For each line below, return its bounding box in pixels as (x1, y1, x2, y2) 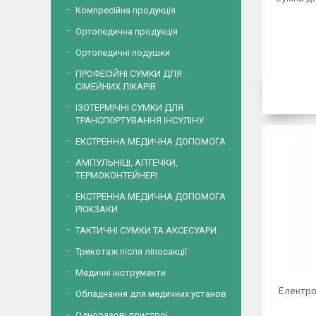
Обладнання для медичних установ (75, 288, 226, 299)
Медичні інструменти (75, 267, 166, 278)
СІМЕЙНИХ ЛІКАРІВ (75, 81, 156, 92)
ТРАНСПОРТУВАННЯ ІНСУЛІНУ (75, 115, 204, 126)
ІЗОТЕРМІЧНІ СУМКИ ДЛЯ (75, 102, 183, 113)
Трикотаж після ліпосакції (75, 246, 187, 257)
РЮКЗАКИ (75, 204, 118, 214)
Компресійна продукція (75, 5, 176, 16)
